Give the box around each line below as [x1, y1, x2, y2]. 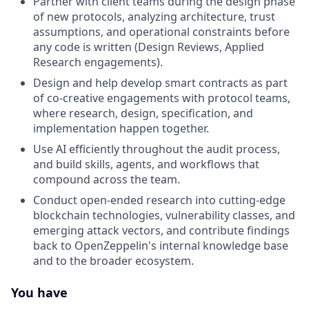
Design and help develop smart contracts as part [33, 75, 288, 91]
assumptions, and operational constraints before [33, 24, 290, 40]
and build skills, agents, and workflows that [33, 157, 259, 172]
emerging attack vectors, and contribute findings [33, 223, 290, 239]
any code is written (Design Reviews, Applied [33, 39, 264, 55]
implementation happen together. [33, 121, 209, 137]
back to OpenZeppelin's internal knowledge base [33, 238, 288, 254]
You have [11, 284, 68, 301]
